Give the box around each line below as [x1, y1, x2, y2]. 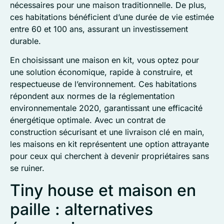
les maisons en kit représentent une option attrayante [10, 138, 209, 149]
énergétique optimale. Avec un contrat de [10, 114, 165, 125]
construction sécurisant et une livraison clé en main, [10, 126, 204, 137]
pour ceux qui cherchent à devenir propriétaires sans [10, 150, 209, 161]
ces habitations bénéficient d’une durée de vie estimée [10, 11, 214, 22]
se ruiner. [10, 162, 44, 173]
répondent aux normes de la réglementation [10, 90, 174, 101]
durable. [10, 35, 41, 46]
